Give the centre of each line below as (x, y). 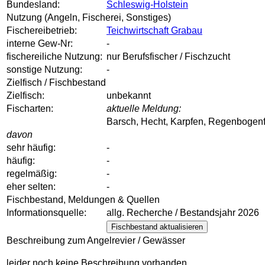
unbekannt (129, 96)
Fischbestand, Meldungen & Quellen (83, 200)
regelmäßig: (32, 174)
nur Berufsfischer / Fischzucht (168, 57)
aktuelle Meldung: (144, 109)
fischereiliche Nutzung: (54, 57)
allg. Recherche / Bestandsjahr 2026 (183, 213)
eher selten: (31, 187)
